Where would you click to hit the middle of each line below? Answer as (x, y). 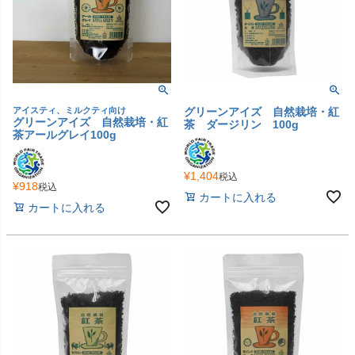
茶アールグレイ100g (65, 135)
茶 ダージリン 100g (241, 125)
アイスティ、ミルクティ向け (69, 111)
